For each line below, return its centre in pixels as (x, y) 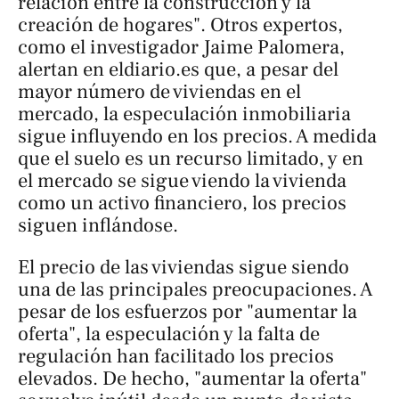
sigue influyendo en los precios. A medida (197, 137)
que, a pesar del (269, 70)
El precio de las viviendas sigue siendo (183, 268)
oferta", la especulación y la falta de (169, 334)
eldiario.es (154, 70)
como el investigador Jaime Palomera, (181, 48)
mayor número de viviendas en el (159, 92)
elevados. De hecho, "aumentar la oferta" (192, 379)
